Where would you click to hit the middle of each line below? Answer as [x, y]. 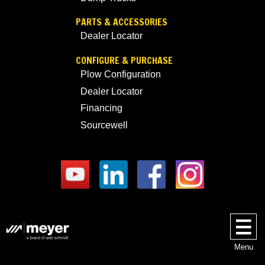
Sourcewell [104, 125]
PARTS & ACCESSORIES [122, 22]
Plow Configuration [121, 75]
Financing [101, 108]
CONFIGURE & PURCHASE [124, 61]
